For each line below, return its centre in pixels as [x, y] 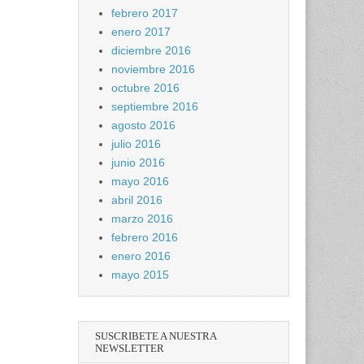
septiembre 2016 [155, 106]
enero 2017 [141, 32]
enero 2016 [141, 256]
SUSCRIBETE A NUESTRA [156, 336]
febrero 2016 [145, 237]
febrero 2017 [145, 13]
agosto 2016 [143, 125]
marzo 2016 [142, 219]
